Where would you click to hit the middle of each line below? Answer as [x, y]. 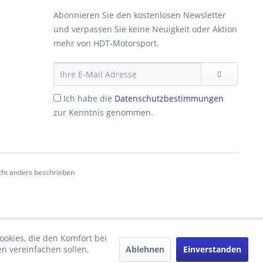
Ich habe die [89, 98]
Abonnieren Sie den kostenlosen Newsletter [140, 15]
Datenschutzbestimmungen [169, 98]
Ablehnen [145, 249]
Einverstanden [212, 249]
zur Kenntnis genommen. [103, 112]
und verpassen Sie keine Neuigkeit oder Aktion [145, 29]
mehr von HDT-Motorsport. [106, 43]
